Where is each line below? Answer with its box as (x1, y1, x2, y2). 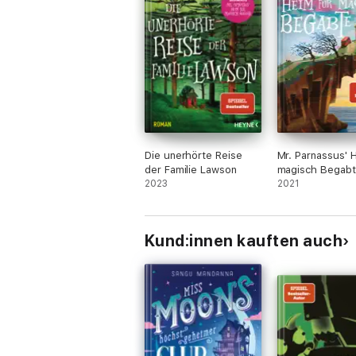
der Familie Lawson (145, 164, 237, 176)
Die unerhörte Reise (145, 149, 242, 161)
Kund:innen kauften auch (145, 231, 343, 250)
